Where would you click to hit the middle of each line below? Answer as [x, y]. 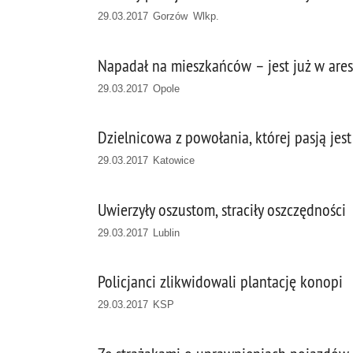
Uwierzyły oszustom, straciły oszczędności [222, 210]
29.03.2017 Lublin [139, 232]
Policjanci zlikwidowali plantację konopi [220, 282]
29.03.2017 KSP [136, 305]
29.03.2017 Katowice [147, 161]
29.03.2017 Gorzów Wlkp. [158, 16]
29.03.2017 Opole [139, 88]
